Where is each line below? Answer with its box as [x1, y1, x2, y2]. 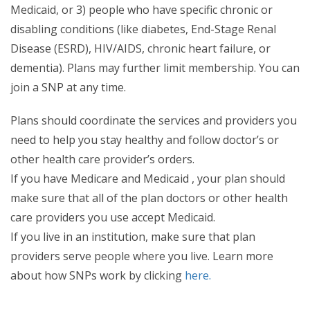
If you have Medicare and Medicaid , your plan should [10, 171, 285, 187]
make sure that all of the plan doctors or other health [10, 190, 288, 206]
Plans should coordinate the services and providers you [10, 113, 297, 129]
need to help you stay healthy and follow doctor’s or [10, 132, 279, 148]
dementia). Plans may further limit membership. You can [10, 60, 300, 76]
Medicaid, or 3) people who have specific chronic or [10, 2, 273, 18]
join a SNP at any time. [10, 80, 126, 95]
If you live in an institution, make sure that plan [10, 229, 255, 245]
